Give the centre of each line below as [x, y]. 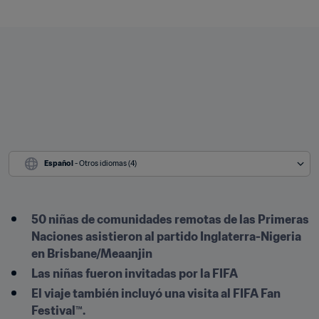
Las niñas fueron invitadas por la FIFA [135, 273]
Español [59, 163]
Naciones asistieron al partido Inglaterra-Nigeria [166, 236]
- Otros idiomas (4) [106, 163]
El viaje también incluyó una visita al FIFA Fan [156, 293]
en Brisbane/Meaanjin [92, 253]
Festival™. [58, 310]
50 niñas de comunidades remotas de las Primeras [170, 219]
